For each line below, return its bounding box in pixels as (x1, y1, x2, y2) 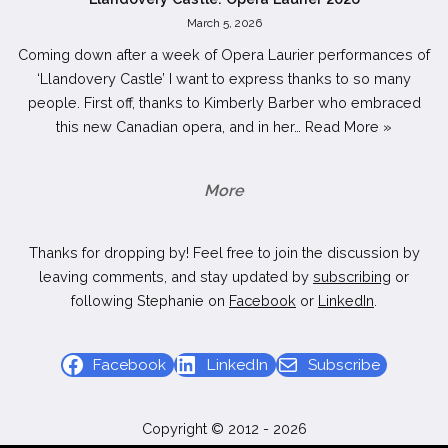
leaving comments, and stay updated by (39, 268, 313, 285)
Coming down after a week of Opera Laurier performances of (18, 45, 430, 63)
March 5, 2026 (186, 16, 262, 31)
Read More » (305, 117, 392, 135)
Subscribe (307, 355, 380, 374)
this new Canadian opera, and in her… (56, 117, 305, 135)
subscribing (313, 268, 391, 285)
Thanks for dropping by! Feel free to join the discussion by (28, 244, 420, 261)
